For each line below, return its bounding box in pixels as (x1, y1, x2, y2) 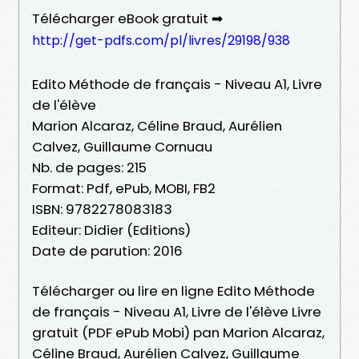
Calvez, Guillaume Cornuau (32, 136, 212, 156)
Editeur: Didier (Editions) (32, 220, 191, 240)
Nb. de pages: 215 (32, 157, 147, 177)
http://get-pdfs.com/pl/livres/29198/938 (32, 30, 290, 50)
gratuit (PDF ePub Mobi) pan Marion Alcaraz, (32, 322, 325, 342)
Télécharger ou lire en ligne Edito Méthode (32, 280, 315, 301)
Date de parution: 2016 (32, 240, 183, 260)
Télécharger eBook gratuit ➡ (32, 8, 223, 28)
